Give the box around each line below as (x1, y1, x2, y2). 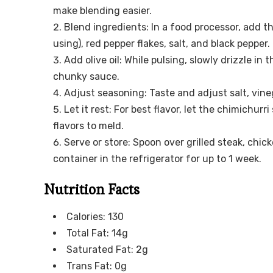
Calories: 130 (66, 211, 124, 223)
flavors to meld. (53, 120, 124, 132)
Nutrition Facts (44, 180, 140, 199)
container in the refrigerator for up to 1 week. (53, 153, 261, 165)
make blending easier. (53, 5, 152, 17)
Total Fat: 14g (66, 227, 128, 239)
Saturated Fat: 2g (66, 244, 148, 256)
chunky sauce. (53, 71, 119, 83)
